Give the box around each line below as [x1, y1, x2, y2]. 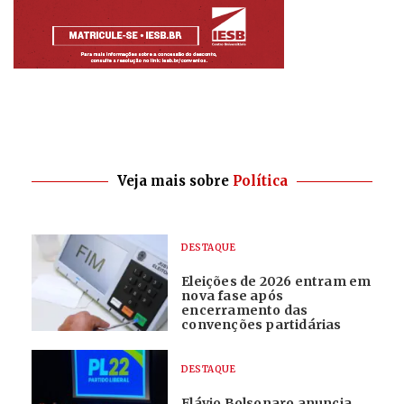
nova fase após [181, 288, 283, 304]
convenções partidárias [181, 317, 342, 333]
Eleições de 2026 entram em [181, 273, 372, 289]
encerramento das [181, 302, 308, 318]
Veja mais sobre [116, 172, 233, 189]
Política [232, 172, 288, 189]
